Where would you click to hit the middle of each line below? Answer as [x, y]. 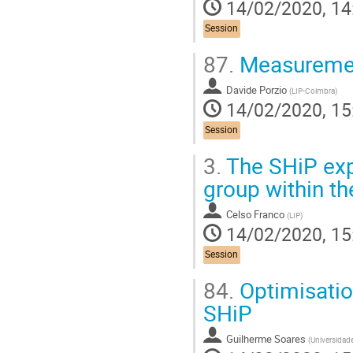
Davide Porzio [256, 89]
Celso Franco [255, 214]
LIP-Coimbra [313, 90]
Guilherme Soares [266, 338]
